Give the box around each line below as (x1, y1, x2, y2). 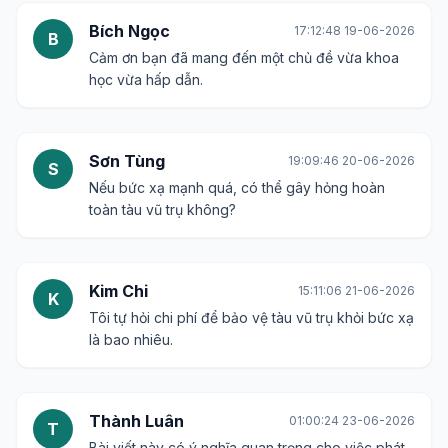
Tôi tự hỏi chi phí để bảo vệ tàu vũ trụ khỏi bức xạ (89, 309, 414, 326)
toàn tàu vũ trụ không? (89, 201, 236, 218)
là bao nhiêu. (89, 331, 173, 348)
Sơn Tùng (89, 151, 165, 171)
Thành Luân (89, 411, 184, 431)
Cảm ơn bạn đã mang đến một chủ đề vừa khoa (89, 49, 399, 66)
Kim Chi (89, 281, 148, 301)
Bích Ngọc (89, 21, 170, 41)
